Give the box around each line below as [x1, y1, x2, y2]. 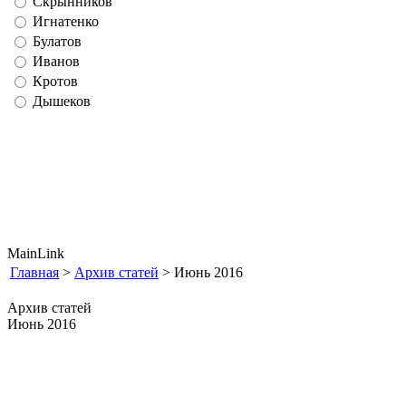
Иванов [33, 53, 80, 69]
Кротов [33, 73, 78, 89]
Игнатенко [33, 14, 99, 29]
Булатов [33, 34, 82, 49]
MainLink [7, 246, 64, 261]
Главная [10, 265, 59, 280]
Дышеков [33, 93, 91, 109]
